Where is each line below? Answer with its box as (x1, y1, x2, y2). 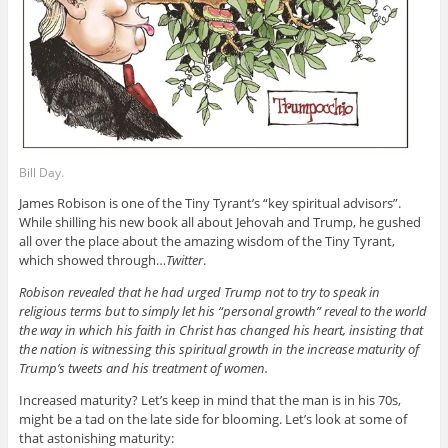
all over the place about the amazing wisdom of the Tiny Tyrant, (18, 232, 395, 251)
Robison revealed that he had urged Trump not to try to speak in (18, 283, 380, 302)
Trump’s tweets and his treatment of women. (18, 359, 268, 378)
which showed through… (18, 251, 166, 270)
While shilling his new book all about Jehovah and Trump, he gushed (18, 213, 421, 232)
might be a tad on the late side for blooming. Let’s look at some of (18, 410, 407, 429)
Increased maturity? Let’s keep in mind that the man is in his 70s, (18, 391, 401, 410)
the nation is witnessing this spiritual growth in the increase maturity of (18, 340, 419, 359)
